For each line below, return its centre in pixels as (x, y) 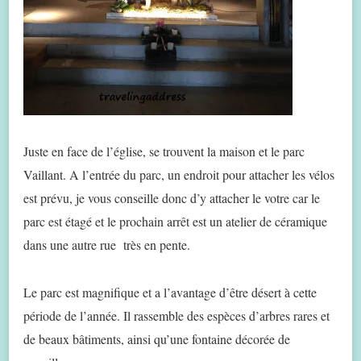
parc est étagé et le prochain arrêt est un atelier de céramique (175, 221)
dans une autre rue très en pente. (107, 244)
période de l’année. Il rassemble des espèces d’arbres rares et (176, 315)
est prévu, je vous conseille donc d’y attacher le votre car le (172, 197)
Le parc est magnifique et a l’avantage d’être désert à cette (170, 292)
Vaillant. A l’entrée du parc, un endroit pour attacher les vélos (179, 174)
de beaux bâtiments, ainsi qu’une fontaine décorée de (157, 338)
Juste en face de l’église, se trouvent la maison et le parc (164, 151)
